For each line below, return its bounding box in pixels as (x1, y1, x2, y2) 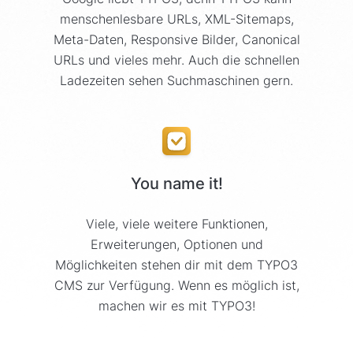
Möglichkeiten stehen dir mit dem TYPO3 (55, 257, 298, 273)
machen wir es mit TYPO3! (98, 298, 255, 314)
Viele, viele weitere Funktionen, (85, 216, 268, 232)
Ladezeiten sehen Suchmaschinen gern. (60, 72, 293, 89)
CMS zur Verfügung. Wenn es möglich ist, (54, 277, 299, 294)
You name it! (130, 174, 223, 194)
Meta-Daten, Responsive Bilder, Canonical (53, 32, 300, 48)
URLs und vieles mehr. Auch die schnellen (54, 52, 299, 69)
